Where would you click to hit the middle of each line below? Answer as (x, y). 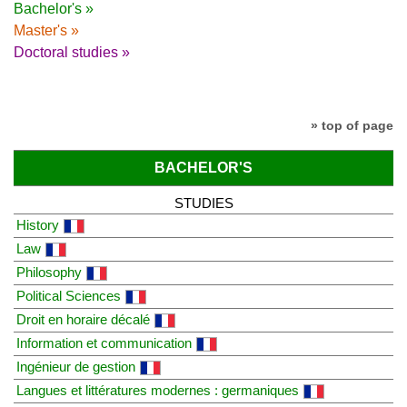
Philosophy (49, 272)
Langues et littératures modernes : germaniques (158, 390)
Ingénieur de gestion (76, 366)
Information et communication (104, 342)
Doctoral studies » (72, 53)
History (38, 224)
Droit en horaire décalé (83, 319)
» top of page (352, 126)
